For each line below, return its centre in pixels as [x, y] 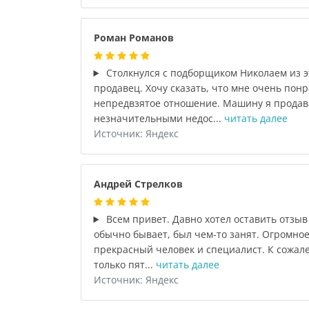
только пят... [124, 265]
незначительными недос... [159, 118]
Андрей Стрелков [138, 184]
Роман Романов [133, 38]
